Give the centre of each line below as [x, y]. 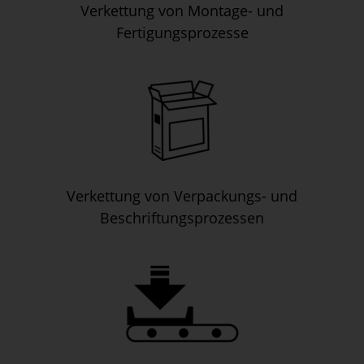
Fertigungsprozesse [182, 32]
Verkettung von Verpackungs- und [182, 196]
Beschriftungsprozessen [182, 218]
